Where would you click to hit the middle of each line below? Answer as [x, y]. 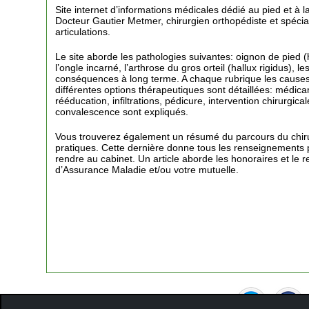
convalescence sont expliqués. [122, 112]
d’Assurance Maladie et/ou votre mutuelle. [147, 170]
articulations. [83, 32]
